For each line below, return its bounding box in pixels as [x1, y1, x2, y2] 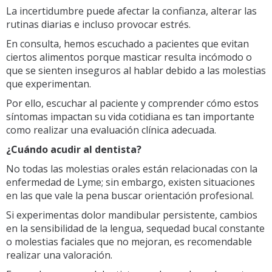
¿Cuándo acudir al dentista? [6, 142, 141, 156]
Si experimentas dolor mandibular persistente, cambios [6, 208, 257, 222]
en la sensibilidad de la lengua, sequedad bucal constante [6, 221, 265, 235]
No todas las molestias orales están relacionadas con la [6, 161, 257, 175]
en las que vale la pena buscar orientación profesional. [6, 188, 254, 202]
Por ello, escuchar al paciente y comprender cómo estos [6, 96, 259, 110]
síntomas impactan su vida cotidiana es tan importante [6, 109, 254, 123]
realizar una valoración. [6, 248, 112, 262]
